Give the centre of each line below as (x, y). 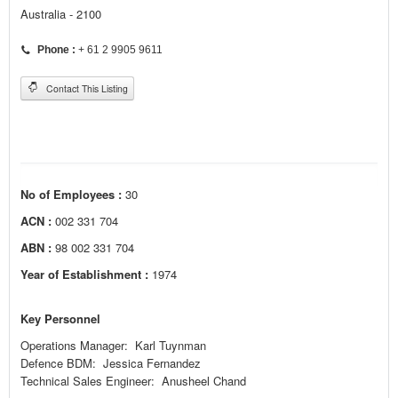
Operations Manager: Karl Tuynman (113, 346)
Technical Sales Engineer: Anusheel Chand (133, 381)
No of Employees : (71, 195)
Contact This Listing (86, 89)
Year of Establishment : (84, 275)
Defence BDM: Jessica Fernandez (111, 363)
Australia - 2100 (61, 14)
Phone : (56, 50)
